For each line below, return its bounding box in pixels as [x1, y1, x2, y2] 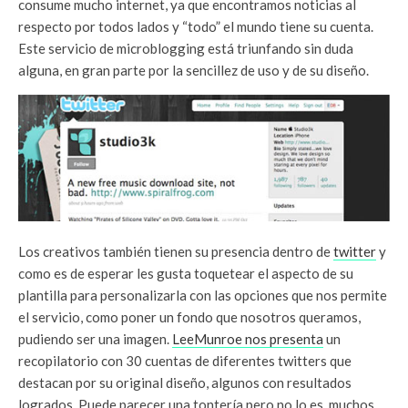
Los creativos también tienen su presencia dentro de [18, 242, 333, 260]
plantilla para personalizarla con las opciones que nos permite [18, 286, 387, 303]
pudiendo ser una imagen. [18, 330, 172, 347]
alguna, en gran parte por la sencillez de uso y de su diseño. [18, 61, 369, 78]
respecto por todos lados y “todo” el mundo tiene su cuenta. [18, 17, 373, 35]
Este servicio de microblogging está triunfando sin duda [18, 39, 353, 56]
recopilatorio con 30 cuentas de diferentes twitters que [18, 352, 352, 369]
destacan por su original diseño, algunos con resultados [18, 373, 352, 391]
